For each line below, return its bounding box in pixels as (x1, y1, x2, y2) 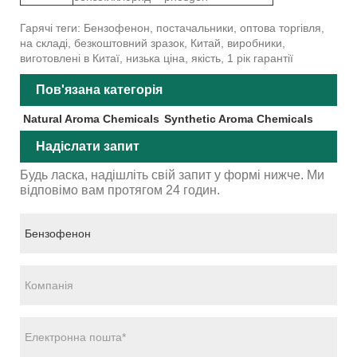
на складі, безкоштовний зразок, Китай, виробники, (20, 36, 285, 49)
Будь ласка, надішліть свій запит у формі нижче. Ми (20, 167, 324, 182)
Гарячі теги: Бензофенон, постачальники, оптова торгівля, (20, 21, 324, 34)
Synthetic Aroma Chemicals (163, 112, 313, 125)
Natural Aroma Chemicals (22, 112, 159, 125)
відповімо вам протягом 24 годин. (20, 182, 220, 197)
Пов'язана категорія (36, 82, 163, 96)
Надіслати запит (36, 139, 139, 153)
